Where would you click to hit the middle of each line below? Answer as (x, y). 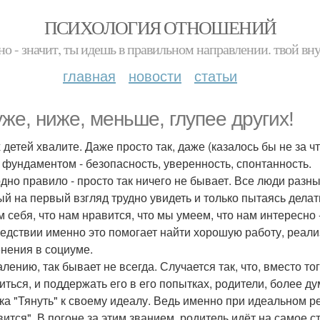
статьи (216, 75)
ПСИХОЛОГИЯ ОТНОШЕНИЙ (160, 27)
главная (89, 75)
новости (155, 75)
